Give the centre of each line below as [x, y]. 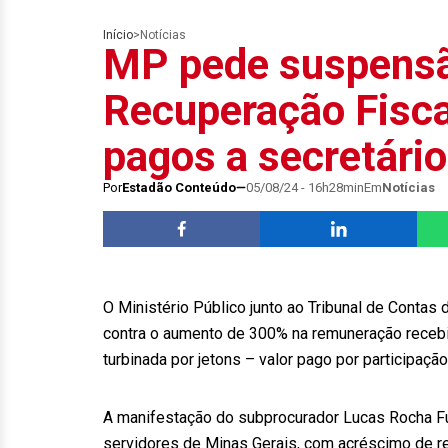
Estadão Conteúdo [179, 187]
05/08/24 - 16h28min [305, 187]
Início [118, 35]
